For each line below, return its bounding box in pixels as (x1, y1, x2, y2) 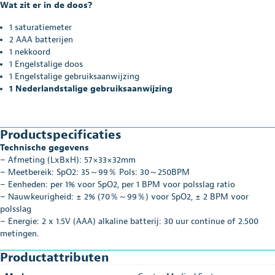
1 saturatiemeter (9, 21, 72, 33)
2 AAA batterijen (9, 34, 73, 45)
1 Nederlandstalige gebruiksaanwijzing (9, 83, 172, 94)
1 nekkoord (9, 46, 50, 57)
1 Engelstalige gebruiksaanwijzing (9, 71, 139, 82)
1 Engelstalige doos (9, 58, 83, 69)
